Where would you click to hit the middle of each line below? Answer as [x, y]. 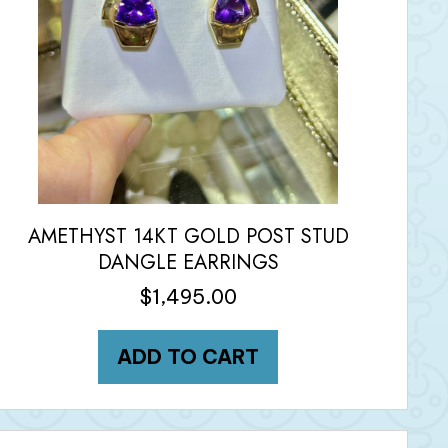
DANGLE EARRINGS [188, 262]
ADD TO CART [188, 356]
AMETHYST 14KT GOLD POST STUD [188, 236]
